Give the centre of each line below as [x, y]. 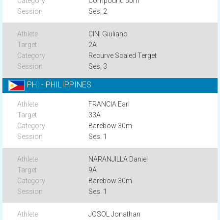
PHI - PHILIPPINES [59, 85]
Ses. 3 [98, 66]
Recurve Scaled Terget [123, 55]
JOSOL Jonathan [115, 214]
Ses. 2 [98, 11]
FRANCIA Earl [109, 104]
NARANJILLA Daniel [118, 159]
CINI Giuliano [108, 34]
